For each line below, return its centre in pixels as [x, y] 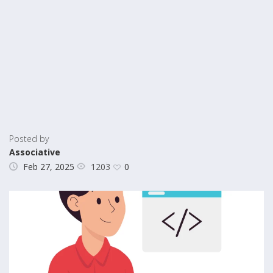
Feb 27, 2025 [49, 167]
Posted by [29, 139]
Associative [35, 152]
